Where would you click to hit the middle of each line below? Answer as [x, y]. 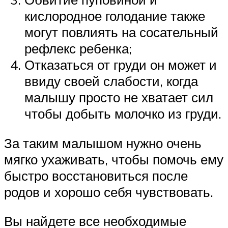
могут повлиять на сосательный [121, 32]
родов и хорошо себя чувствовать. [109, 192]
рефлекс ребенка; [78, 49]
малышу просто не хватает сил [119, 97]
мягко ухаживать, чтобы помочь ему [114, 159]
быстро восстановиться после [96, 175]
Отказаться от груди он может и [121, 65]
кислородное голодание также [115, 16]
